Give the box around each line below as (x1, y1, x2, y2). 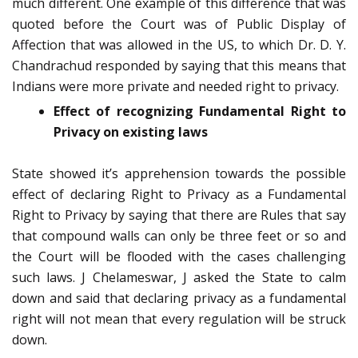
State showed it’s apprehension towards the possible (12, 165, 346, 183)
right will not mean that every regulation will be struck (12, 310, 346, 328)
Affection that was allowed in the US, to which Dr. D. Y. (12, 36, 346, 54)
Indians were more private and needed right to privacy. (12, 78, 339, 96)
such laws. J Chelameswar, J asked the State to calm (12, 268, 346, 287)
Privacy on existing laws (54, 123, 208, 141)
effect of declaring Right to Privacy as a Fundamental (12, 185, 346, 204)
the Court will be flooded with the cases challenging (12, 248, 346, 266)
